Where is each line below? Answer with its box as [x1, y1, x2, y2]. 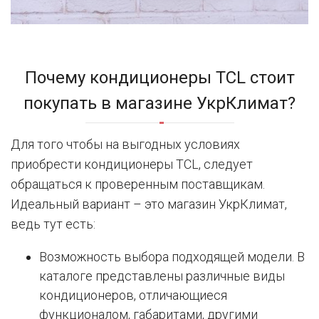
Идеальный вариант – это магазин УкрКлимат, [11, 197, 287, 212]
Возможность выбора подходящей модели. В [39, 249, 305, 265]
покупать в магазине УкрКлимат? [23, 93, 296, 114]
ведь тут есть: [11, 216, 95, 232]
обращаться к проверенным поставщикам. [11, 177, 265, 192]
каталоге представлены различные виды [39, 268, 285, 284]
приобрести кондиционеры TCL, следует [11, 157, 253, 172]
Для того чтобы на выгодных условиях [11, 137, 240, 152]
